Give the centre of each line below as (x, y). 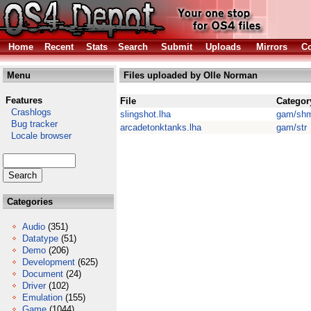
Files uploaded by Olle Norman (189, 75)
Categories (28, 202)
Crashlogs (27, 112)
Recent (59, 47)
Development (49, 262)
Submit (177, 47)
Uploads (223, 47)
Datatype (40, 238)
